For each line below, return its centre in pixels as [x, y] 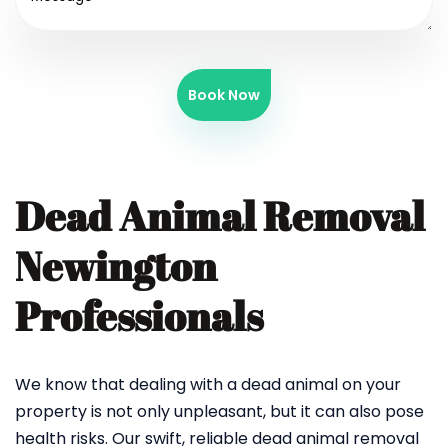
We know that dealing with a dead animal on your [208, 384]
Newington [116, 266]
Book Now [224, 95]
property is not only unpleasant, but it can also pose [219, 411]
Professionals [139, 316]
